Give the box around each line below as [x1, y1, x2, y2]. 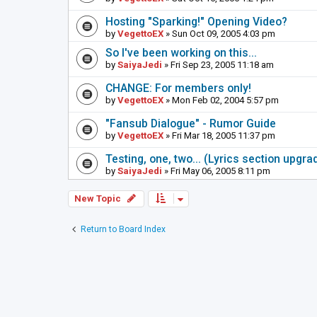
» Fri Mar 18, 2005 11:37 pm [163, 130, 275, 142]
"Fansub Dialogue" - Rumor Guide [105, 117, 276, 131]
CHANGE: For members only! [105, 81, 251, 96]
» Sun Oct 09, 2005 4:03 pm [163, 28, 275, 40]
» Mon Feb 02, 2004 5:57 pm [163, 95, 279, 106]
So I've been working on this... [105, 46, 257, 60]
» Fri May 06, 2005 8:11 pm [162, 166, 270, 177]
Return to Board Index [81, 224, 166, 235]
